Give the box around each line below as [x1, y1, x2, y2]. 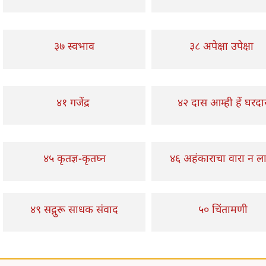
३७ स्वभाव [54, 39, 94, 53]
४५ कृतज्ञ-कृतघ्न [43, 151, 106, 165]
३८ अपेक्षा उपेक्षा [189, 39, 256, 53]
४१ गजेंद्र [56, 94, 93, 109]
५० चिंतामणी [198, 201, 248, 216]
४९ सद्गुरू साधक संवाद [30, 201, 118, 216]
